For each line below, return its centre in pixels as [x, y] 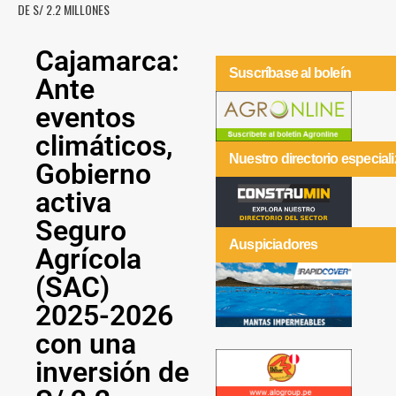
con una [86, 344]
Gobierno [93, 174]
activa [73, 202]
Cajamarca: [107, 61]
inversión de [112, 372]
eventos [85, 118]
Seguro [81, 231]
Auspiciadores [274, 245]
